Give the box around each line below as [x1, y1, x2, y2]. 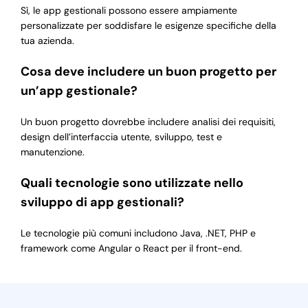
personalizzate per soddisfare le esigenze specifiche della [20, 19, 276, 32]
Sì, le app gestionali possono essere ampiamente [20, 4, 237, 17]
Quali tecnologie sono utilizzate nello [20, 175, 243, 192]
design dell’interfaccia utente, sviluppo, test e [20, 131, 222, 144]
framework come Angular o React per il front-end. [20, 242, 242, 255]
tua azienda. [20, 34, 74, 47]
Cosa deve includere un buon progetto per [20, 63, 276, 80]
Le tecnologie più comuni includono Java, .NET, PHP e [20, 227, 256, 240]
